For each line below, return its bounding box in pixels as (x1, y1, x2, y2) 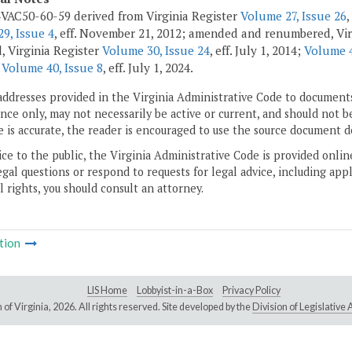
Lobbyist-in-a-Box (137, 284, 213, 297)
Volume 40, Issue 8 (2, 60, 103, 76)
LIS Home (87, 284, 127, 297)
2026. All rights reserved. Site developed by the (52, 301, 252, 313)
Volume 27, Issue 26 (240, 8, 346, 24)
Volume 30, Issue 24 (102, 42, 210, 59)
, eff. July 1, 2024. (103, 60, 193, 76)
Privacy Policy (222, 284, 280, 297)
